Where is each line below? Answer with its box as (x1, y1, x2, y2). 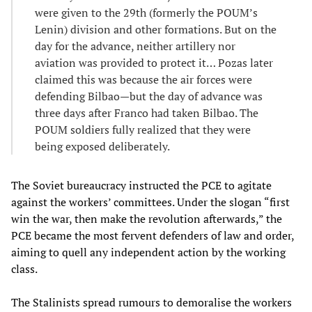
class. (11, 260, 38, 276)
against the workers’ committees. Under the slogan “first (11, 194, 290, 210)
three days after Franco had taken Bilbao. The (35, 104, 258, 120)
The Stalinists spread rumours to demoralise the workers (11, 294, 292, 310)
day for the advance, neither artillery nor (35, 38, 235, 54)
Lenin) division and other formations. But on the (35, 21, 276, 37)
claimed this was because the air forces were (35, 71, 252, 87)
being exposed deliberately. (35, 138, 170, 154)
